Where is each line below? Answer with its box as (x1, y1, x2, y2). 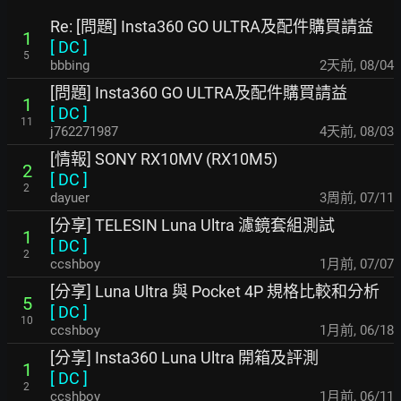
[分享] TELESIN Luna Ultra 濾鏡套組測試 (50, 216, 335, 235)
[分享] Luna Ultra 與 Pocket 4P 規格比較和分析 (50, 282, 380, 302)
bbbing (50, 57, 90, 74)
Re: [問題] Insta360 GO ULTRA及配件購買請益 (50, 17, 373, 37)
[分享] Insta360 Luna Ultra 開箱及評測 (50, 348, 319, 368)
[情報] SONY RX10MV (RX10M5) (50, 149, 277, 169)
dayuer (50, 190, 90, 207)
